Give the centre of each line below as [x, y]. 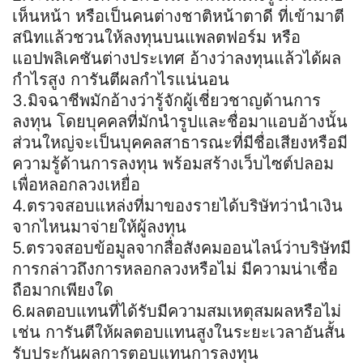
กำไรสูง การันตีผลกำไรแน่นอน [121, 79]
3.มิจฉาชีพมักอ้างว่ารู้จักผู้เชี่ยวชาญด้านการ [167, 100]
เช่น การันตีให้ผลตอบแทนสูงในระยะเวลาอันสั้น [179, 332]
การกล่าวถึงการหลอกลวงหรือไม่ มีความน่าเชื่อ [175, 269]
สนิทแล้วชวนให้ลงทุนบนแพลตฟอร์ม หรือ [156, 37]
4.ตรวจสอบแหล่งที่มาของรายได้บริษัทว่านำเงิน [177, 205]
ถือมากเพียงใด [63, 290]
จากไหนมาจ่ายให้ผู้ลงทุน [99, 226]
